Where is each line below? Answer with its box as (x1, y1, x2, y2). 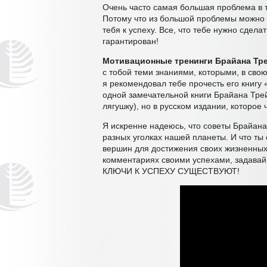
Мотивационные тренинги (103, 56, 213, 66)
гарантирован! (103, 36, 159, 46)
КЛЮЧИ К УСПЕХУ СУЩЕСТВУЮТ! (103, 166, 240, 176)
